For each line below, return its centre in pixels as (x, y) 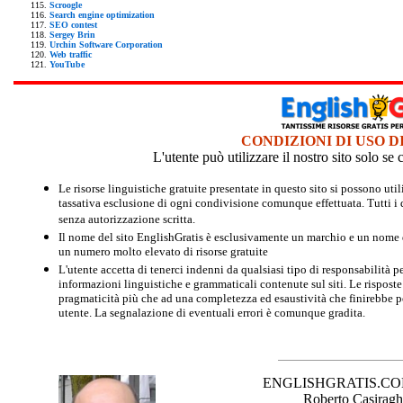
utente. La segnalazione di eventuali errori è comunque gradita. (212, 312)
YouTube (67, 64)
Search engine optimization (102, 14)
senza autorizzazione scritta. (127, 219)
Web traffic (71, 54)
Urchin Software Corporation (106, 44)
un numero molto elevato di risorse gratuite (163, 252)
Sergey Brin (72, 34)
